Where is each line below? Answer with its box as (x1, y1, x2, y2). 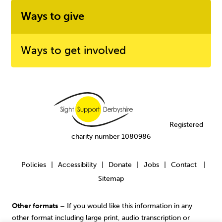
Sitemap (98, 174, 124, 183)
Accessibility (58, 160, 97, 169)
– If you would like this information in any (58, 202, 192, 210)
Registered (167, 120, 203, 129)
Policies (21, 160, 46, 169)
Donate (109, 160, 132, 169)
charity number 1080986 (71, 132, 151, 141)
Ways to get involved (21, 44, 126, 57)
